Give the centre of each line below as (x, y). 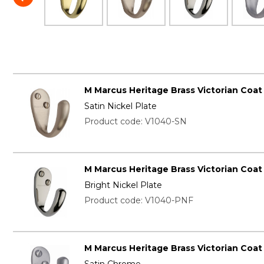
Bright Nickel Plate (123, 185)
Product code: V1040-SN (135, 122)
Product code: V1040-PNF (138, 200)
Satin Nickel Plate (120, 106)
